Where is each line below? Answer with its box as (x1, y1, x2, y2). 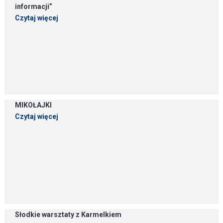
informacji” (15, 2, 53, 10)
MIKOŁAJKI (15, 101, 52, 109)
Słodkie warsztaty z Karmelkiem (15, 211, 122, 219)
